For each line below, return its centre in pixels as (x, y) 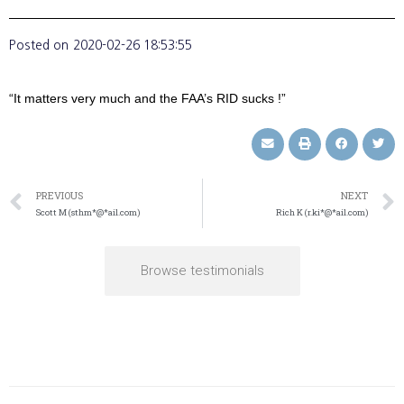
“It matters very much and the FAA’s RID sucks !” (147, 98)
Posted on (39, 45)
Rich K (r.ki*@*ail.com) (322, 212)
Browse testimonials (202, 270)
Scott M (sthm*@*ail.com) (88, 212)
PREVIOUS (60, 195)
